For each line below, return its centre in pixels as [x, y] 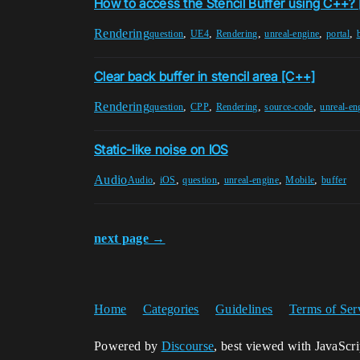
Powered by [128, 346]
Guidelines [244, 309]
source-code [289, 106]
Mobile [300, 180]
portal [338, 33]
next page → [130, 238]
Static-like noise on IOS [161, 150]
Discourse [188, 346]
